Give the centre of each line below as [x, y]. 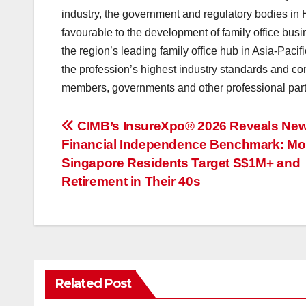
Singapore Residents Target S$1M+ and [181, 163]
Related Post [94, 284]
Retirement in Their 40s [131, 182]
